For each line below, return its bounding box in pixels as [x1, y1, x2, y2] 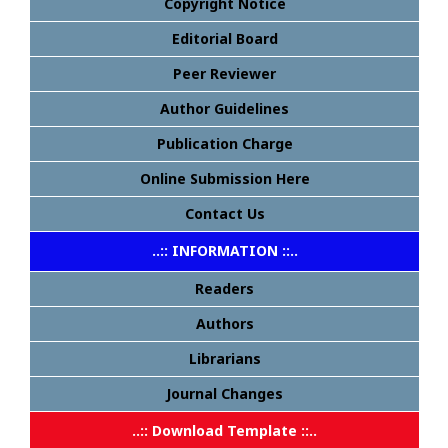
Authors [195, 314, 254, 333]
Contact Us [184, 204, 265, 223]
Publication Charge [156, 134, 293, 153]
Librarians [188, 349, 261, 368]
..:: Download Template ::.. [132, 421, 317, 440]
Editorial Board [171, 29, 278, 48]
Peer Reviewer [173, 64, 276, 83]
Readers [195, 279, 254, 298]
